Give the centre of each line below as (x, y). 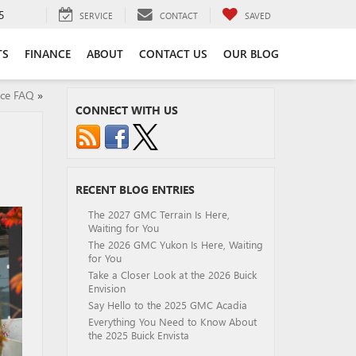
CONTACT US (173, 53)
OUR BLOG (251, 53)
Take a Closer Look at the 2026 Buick (172, 275)
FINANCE (48, 53)
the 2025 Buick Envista (138, 335)
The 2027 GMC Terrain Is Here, (159, 214)
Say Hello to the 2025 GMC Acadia (167, 305)
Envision (106, 288)
